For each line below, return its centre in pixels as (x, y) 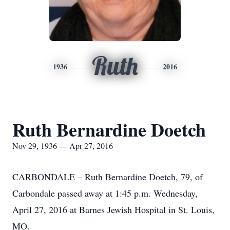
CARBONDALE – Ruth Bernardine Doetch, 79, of (108, 177)
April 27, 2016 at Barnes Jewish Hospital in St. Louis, (113, 209)
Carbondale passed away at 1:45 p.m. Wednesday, (105, 193)
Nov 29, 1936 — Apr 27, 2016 (63, 146)
